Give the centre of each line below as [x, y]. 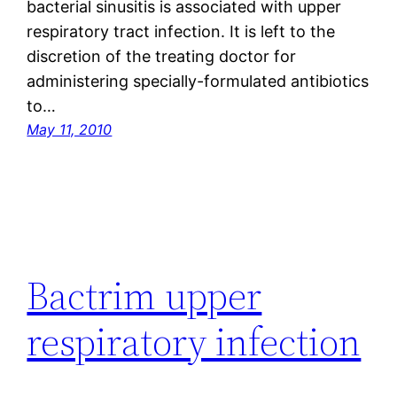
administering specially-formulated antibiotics [198, 82]
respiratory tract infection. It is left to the [181, 32]
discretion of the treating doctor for [162, 57]
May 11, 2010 [70, 130]
